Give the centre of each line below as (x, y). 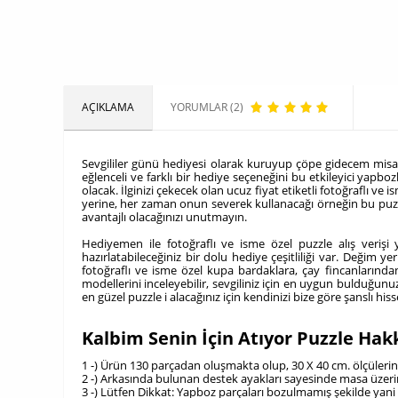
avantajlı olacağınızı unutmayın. (167, 217)
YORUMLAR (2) (207, 107)
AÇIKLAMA (108, 107)
